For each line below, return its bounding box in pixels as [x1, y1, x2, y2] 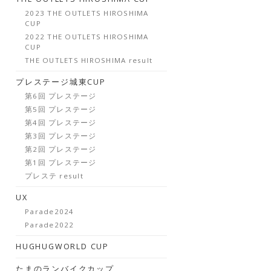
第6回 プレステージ [25, 91, 97, 100]
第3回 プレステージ [25, 131, 97, 140]
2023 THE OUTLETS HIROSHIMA [25, 8, 149, 18]
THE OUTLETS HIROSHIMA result [25, 56, 153, 65]
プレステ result [25, 171, 83, 180]
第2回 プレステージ [25, 145, 97, 154]
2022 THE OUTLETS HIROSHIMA [25, 32, 149, 41]
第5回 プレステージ [25, 105, 97, 114]
